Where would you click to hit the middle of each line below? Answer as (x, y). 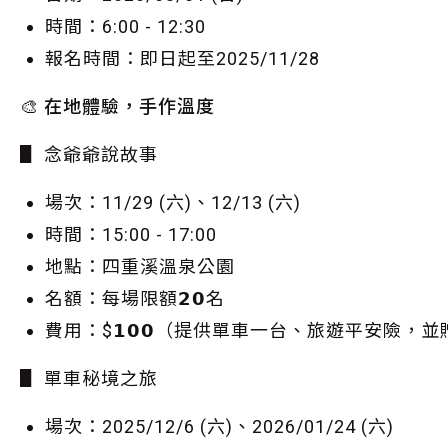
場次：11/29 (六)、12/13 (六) (173, 202)
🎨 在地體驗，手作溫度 (117, 106)
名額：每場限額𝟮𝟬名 (135, 298)
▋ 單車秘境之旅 (89, 378)
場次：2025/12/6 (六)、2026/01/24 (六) (219, 426)
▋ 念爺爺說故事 (89, 154)
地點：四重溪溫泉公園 (140, 266)
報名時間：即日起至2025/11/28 (182, 58)
